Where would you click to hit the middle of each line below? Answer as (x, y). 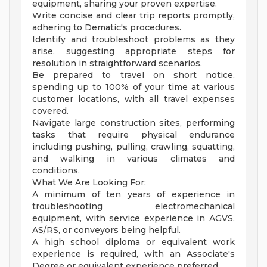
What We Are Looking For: (89, 183)
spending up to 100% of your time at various (133, 87)
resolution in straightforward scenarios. (117, 63)
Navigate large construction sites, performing (133, 123)
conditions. (56, 171)
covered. (50, 111)
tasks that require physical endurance (133, 135)
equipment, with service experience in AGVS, (133, 218)
